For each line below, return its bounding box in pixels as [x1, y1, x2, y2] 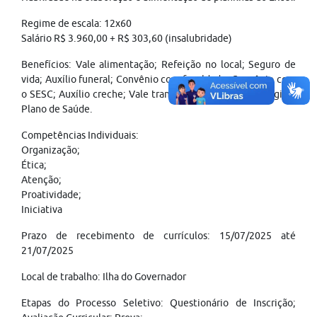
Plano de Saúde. [21, 103, 93, 115]
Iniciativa [21, 204, 62, 215]
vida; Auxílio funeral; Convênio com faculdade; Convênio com [21, 74, 296, 85]
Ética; [21, 159, 47, 171]
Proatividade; [21, 189, 81, 200]
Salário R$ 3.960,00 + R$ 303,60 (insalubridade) [21, 33, 232, 44]
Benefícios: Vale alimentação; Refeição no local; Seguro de [21, 59, 296, 70]
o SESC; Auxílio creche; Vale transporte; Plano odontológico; [21, 88, 296, 100]
